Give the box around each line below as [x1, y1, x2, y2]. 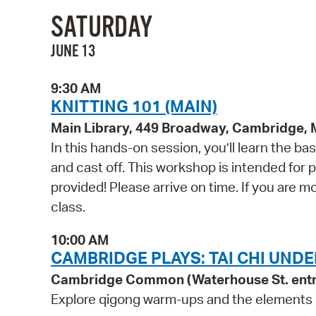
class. [51, 198, 85, 216]
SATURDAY [51, 11, 152, 47]
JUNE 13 [51, 41, 95, 63]
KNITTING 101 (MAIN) [51, 95, 217, 117]
